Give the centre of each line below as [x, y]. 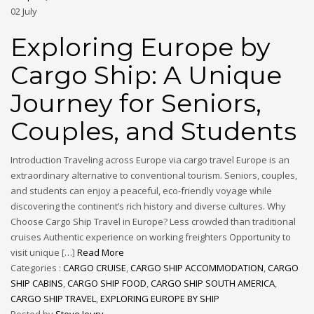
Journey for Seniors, [136, 103]
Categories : [37, 268]
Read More [101, 253]
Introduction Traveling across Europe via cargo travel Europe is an [150, 160]
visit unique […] [44, 253]
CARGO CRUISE [95, 268]
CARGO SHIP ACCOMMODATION [197, 268]
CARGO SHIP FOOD [107, 284]
